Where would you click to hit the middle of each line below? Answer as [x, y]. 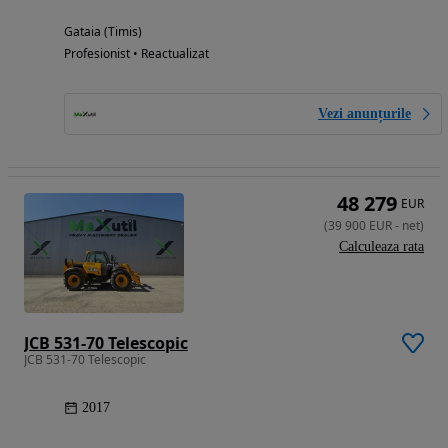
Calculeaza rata [381, 246]
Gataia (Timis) [103, 31]
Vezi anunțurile [364, 113]
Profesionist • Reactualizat [136, 53]
